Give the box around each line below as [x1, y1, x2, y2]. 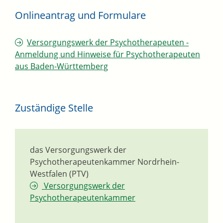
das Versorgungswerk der [30, 144, 126, 156]
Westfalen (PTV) [30, 168, 89, 180]
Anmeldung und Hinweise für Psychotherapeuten [15, 49, 200, 60]
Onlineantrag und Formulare [15, 8, 146, 22]
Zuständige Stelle [15, 101, 93, 115]
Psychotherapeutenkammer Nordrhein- [30, 156, 179, 168]
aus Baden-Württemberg [15, 61, 108, 72]
